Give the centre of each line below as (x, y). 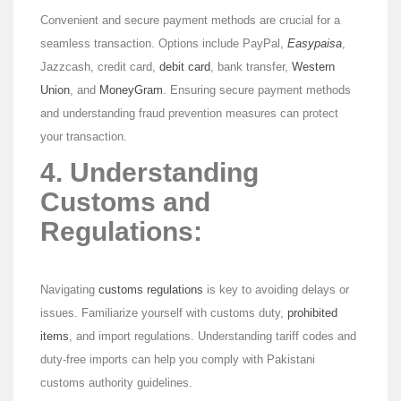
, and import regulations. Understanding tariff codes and (213, 337)
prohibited (312, 313)
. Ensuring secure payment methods (257, 90)
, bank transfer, (251, 67)
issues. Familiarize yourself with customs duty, (164, 313)
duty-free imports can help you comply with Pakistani (178, 360)
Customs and (125, 202)
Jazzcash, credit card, (100, 67)
